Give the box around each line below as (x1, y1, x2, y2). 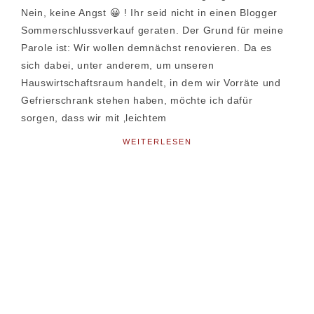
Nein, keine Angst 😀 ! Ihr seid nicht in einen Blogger (21, 6, 278, 18)
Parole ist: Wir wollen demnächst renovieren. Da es (21, 41, 273, 53)
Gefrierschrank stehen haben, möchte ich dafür (21, 94, 253, 106)
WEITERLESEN (122, 137, 192, 146)
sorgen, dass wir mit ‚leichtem (21, 111, 167, 123)
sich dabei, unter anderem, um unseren (21, 59, 214, 71)
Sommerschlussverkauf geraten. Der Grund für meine (21, 24, 284, 36)
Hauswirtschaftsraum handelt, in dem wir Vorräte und (21, 76, 281, 88)
